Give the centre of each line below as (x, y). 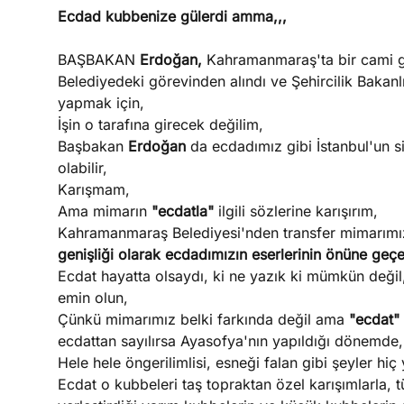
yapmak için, (101, 103)
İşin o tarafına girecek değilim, (160, 124)
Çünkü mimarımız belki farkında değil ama (203, 319)
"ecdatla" (184, 211)
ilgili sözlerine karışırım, (298, 211)
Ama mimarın (104, 211)
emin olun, (92, 298)
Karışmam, (93, 189)
